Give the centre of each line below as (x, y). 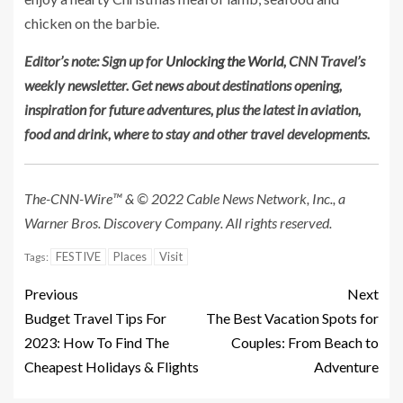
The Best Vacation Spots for (292, 318)
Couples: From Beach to (305, 342)
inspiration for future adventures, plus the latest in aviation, (193, 109)
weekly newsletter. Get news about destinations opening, (183, 85)
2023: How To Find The (97, 342)
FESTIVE (78, 256)
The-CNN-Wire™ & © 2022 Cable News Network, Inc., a (185, 198)
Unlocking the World (224, 61)
